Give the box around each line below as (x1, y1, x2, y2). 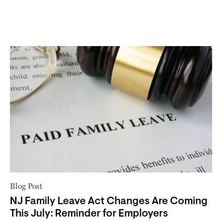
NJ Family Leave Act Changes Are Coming (10, 196, 208, 207)
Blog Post (10, 179, 43, 191)
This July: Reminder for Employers (10, 208, 168, 219)
